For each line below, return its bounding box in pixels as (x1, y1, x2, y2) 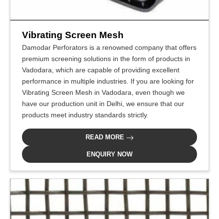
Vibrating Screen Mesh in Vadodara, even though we (22, 88, 185, 96)
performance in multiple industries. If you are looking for (22, 77, 194, 85)
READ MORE (85, 133, 126, 141)
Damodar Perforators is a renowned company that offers (22, 44, 197, 51)
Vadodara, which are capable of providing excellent (22, 66, 179, 74)
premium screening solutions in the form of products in (22, 55, 190, 63)
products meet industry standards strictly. (22, 111, 149, 119)
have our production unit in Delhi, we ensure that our (22, 100, 184, 108)
